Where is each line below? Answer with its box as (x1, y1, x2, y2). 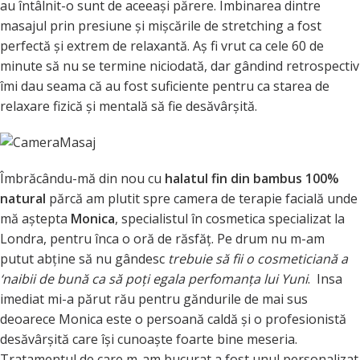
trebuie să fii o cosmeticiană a (168, 250, 348, 268)
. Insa (308, 270, 342, 288)
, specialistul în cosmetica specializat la (115, 210, 345, 228)
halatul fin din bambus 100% (165, 170, 339, 188)
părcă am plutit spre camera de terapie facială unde (46, 190, 358, 208)
